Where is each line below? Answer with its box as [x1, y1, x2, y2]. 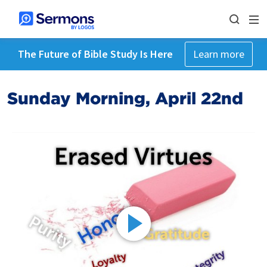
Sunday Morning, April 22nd [7, 88, 243, 108]
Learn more [193, 47, 244, 61]
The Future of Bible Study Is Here [17, 47, 173, 61]
